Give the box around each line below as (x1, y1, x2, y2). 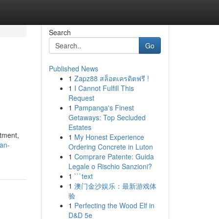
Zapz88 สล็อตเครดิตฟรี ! (74, 73, 149, 83)
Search (48, 27, 71, 37)
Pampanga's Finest (74, 103, 134, 112)
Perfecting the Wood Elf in (74, 200, 154, 210)
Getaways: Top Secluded (68, 112, 146, 122)
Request (68, 93, 94, 103)
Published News (48, 64, 98, 73)
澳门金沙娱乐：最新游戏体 (74, 181, 156, 191)
